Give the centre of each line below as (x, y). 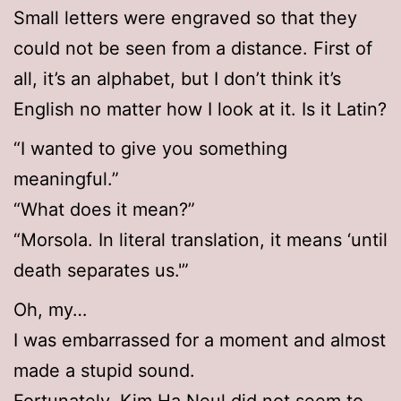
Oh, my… (50, 310)
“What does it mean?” (104, 210)
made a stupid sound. (104, 371)
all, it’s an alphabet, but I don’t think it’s (177, 79)
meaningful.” (66, 179)
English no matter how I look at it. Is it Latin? (200, 110)
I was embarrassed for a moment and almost (200, 341)
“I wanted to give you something (150, 149)
